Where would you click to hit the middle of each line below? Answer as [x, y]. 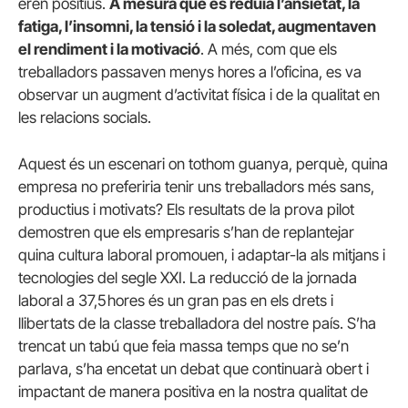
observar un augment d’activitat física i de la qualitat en [199, 95]
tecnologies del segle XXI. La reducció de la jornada [188, 278]
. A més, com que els [269, 50]
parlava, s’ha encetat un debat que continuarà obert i [194, 369]
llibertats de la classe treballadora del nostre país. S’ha [197, 324]
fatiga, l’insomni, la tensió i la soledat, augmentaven [197, 27]
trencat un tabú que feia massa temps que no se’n [184, 347]
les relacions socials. [85, 118]
